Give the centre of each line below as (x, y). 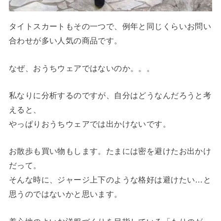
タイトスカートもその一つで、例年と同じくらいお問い (110, 26)
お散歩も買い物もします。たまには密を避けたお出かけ (110, 151)
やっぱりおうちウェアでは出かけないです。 (90, 124)
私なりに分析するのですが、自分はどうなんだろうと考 (110, 95)
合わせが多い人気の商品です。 (65, 41)
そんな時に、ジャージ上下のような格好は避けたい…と (110, 180)
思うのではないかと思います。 (65, 194)
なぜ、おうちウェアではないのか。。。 (82, 68)
